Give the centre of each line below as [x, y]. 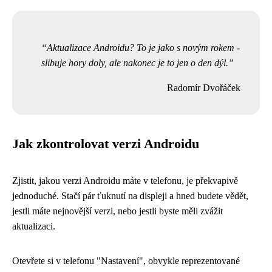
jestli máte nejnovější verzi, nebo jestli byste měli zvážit [117, 211]
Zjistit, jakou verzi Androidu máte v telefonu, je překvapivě [125, 180]
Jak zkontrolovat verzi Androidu [106, 144]
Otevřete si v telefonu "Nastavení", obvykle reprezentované [126, 260]
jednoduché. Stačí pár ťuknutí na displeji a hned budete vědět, [130, 195]
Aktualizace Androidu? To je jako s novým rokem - [143, 47]
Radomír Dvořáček [204, 87]
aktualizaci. [34, 226]
